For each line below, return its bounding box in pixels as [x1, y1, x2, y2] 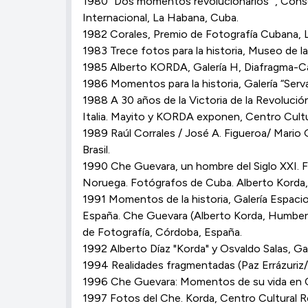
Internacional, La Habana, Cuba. [82, 11, 239, 24]
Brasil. [82, 143, 110, 156]
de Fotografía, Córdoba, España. [82, 225, 242, 239]
